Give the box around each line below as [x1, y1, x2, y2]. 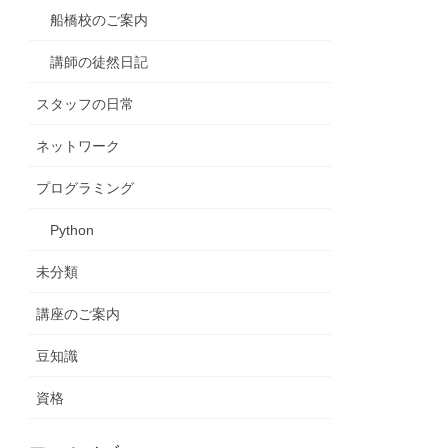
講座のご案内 [36, 306, 121, 323]
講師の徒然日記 [50, 54, 149, 71]
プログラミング [36, 180, 135, 197]
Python [50, 222, 95, 239]
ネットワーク [36, 138, 121, 155]
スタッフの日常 [36, 96, 135, 113]
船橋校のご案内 [50, 12, 149, 29]
